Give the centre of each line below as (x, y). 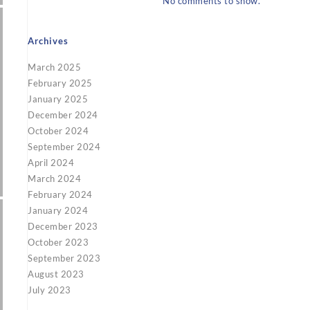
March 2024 (54, 179)
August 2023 (56, 274)
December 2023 (63, 226)
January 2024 (58, 210)
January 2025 (58, 99)
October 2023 (58, 242)
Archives (48, 41)
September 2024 (64, 147)
